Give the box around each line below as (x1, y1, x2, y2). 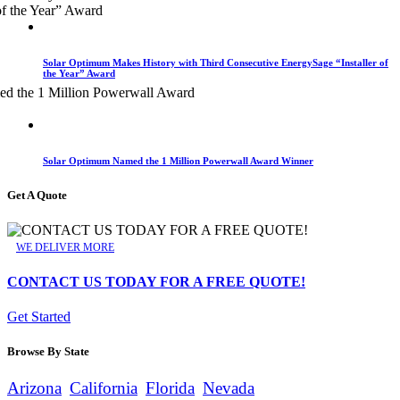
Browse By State (7, 345, 89, 359)
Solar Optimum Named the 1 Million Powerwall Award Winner (43, 155, 313, 167)
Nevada (203, 379, 254, 398)
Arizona (7, 379, 62, 398)
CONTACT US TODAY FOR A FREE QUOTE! (7, 273, 305, 289)
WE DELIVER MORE (16, 241, 114, 254)
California (70, 379, 137, 398)
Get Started (7, 308, 71, 324)
